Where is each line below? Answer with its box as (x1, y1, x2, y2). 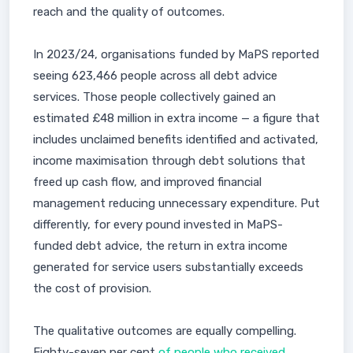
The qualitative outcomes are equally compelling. (33, 324, 296, 338)
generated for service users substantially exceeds (33, 260, 303, 274)
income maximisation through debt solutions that (33, 154, 306, 168)
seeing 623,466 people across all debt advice (33, 69, 277, 83)
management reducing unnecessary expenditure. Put (33, 196, 320, 210)
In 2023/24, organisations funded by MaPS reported (33, 47, 319, 61)
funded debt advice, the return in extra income (33, 239, 288, 253)
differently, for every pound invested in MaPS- (33, 217, 283, 232)
